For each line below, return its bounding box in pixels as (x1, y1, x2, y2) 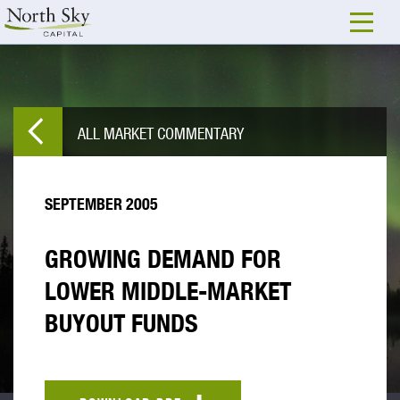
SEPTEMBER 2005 (45, 194, 158, 214)
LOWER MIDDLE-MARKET (45, 276, 291, 305)
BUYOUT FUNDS (45, 308, 198, 337)
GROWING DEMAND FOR (45, 244, 281, 273)
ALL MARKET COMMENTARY (78, 122, 245, 143)
